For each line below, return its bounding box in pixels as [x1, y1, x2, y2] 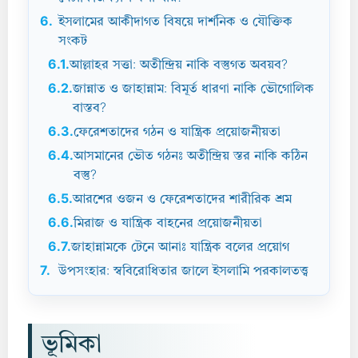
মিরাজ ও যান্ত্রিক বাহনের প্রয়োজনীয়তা [74, 217, 262, 231]
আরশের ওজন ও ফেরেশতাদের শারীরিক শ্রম [73, 193, 292, 207]
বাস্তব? [73, 102, 106, 116]
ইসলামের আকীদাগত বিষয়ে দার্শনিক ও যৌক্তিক [58, 16, 293, 30]
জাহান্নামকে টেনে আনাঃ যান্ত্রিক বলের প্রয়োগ [71, 241, 289, 255]
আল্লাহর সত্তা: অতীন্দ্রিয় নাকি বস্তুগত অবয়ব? [70, 59, 288, 73]
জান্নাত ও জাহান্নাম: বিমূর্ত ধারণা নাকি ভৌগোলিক [73, 83, 314, 97]
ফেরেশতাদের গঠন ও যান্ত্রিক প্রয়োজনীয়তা [74, 126, 280, 140]
